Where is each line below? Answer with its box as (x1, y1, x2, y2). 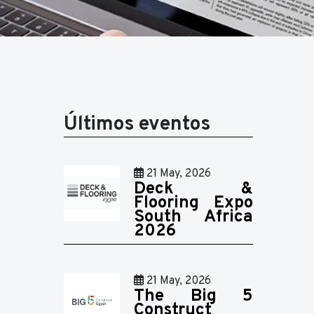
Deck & (134, 179, 253, 200)
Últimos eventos (64, 112, 210, 137)
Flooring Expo (134, 193, 253, 214)
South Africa (134, 207, 253, 228)
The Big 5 (134, 286, 253, 307)
